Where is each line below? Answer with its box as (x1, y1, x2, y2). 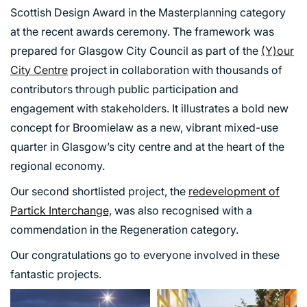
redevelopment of (188, 184, 280, 198)
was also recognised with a (112, 203, 252, 217)
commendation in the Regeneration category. (10, 222, 238, 236)
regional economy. (10, 158, 105, 173)
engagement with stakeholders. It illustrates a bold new (10, 101, 288, 115)
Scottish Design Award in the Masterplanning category (10, 5, 286, 19)
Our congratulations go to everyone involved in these (10, 247, 280, 262)
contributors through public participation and (10, 82, 238, 96)
